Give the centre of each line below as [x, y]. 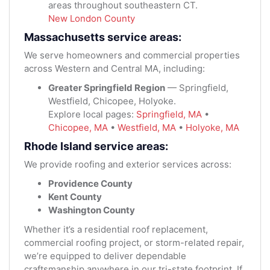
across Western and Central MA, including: [115, 68]
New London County [92, 18]
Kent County [75, 196]
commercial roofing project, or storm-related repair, [134, 242]
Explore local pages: [92, 114]
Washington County [92, 210]
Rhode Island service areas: [96, 146]
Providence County [90, 183]
